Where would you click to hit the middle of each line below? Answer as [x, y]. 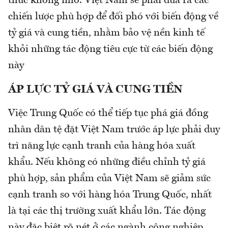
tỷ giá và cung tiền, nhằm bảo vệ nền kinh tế [106, 33]
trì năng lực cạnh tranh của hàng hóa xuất [102, 146]
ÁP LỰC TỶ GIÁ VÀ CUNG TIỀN [95, 90]
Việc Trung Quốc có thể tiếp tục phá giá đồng [108, 114]
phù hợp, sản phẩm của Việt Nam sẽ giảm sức [109, 179]
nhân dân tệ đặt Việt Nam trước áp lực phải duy [114, 130]
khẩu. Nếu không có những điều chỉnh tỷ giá [107, 163]
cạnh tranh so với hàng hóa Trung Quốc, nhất [110, 195]
